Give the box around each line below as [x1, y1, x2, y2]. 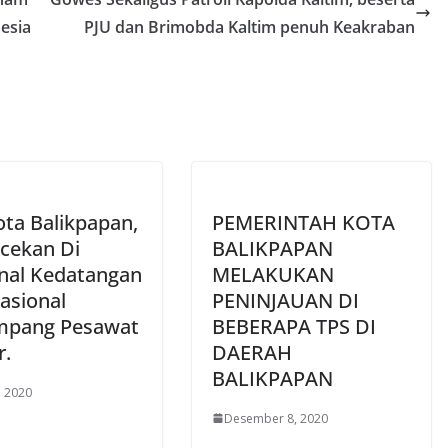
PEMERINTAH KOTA [212, 208, 395, 236]
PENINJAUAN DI [212, 286, 359, 314]
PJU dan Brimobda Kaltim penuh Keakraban [84, 15, 415, 38]
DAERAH [212, 338, 292, 366]
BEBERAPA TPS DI [212, 312, 376, 340]
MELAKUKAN [212, 260, 334, 288]
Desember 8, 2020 [224, 409, 328, 427]
